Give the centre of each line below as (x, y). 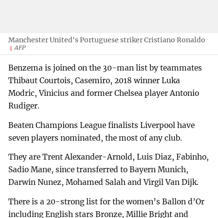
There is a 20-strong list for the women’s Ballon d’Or (107, 202)
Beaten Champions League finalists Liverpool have (102, 125)
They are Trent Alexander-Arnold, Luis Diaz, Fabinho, (109, 157)
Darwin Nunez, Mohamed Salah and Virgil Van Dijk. (104, 182)
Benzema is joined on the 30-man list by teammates (105, 68)
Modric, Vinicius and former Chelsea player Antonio (104, 93)
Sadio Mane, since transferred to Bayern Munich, (99, 170)
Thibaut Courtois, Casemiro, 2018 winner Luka (94, 80)
